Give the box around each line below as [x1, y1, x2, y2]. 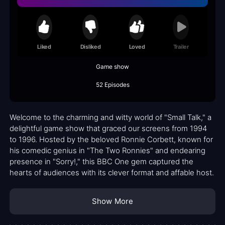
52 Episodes [95, 81, 130, 89]
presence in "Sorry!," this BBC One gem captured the [10, 157, 193, 167]
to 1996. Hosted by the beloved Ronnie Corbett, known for [10, 135, 213, 145]
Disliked [80, 43, 101, 50]
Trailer [173, 43, 189, 50]
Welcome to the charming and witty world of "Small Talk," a [10, 113, 211, 123]
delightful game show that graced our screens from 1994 [10, 124, 207, 134]
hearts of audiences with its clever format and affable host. [10, 168, 214, 178]
